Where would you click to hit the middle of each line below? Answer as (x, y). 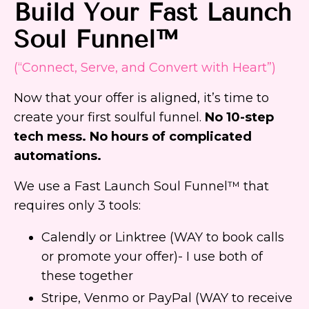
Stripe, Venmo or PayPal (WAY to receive (167, 298)
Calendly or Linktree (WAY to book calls (163, 238)
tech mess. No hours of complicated (133, 137)
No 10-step (239, 118)
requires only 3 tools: (77, 206)
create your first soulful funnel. (109, 118)
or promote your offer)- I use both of (152, 257)
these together (87, 276)
